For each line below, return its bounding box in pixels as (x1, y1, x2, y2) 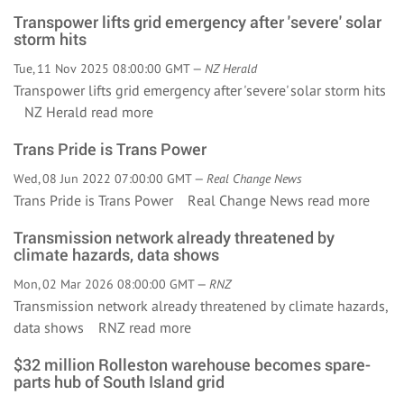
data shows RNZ (14, 318, 129, 336)
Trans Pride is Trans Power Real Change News (14, 191, 308, 209)
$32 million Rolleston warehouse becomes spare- (14, 353, 371, 375)
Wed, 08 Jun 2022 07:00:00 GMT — (14, 170, 207, 187)
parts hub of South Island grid (14, 371, 225, 392)
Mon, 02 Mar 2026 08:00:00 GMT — (14, 276, 209, 292)
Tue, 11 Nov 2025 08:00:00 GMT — (14, 60, 205, 77)
